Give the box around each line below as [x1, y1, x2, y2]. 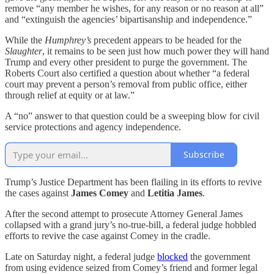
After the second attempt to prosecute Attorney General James [5, 208, 243, 219]
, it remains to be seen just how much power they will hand [42, 45, 269, 56]
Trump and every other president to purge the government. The [5, 56, 247, 67]
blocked [157, 251, 188, 262]
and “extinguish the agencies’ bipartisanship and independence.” [5, 13, 252, 24]
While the [5, 34, 45, 45]
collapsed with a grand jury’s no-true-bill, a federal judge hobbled [5, 219, 256, 230]
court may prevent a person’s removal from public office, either [5, 78, 247, 89]
